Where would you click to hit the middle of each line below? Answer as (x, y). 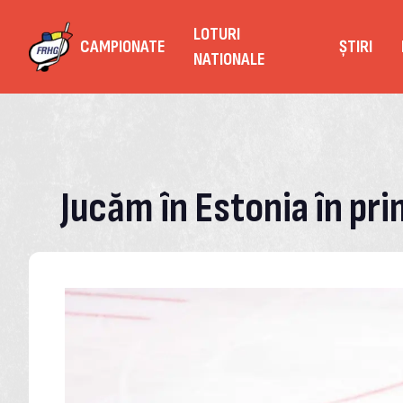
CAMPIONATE (123, 47)
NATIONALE (229, 59)
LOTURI (217, 34)
